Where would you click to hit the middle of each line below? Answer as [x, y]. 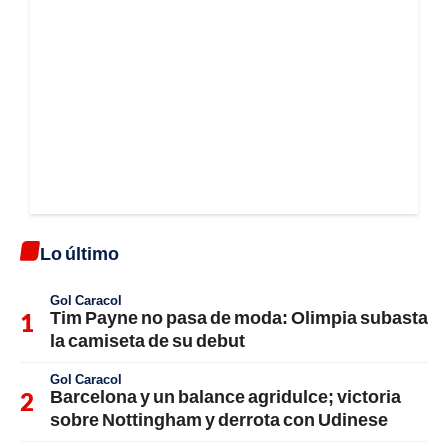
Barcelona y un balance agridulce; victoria [225, 396]
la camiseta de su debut [147, 340]
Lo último [79, 253]
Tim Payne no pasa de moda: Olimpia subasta [239, 317]
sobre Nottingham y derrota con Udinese [219, 419]
